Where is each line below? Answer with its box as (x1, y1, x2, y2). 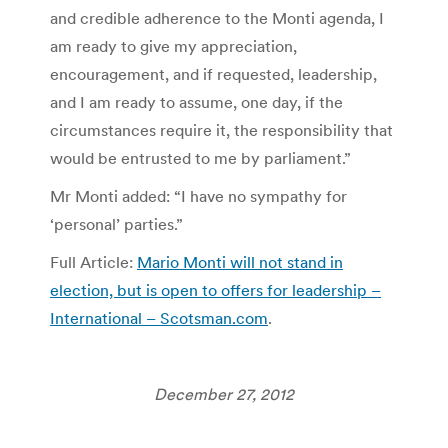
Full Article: (50, 251, 137, 272)
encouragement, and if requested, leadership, (50, 63, 377, 84)
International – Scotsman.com (50, 307, 268, 328)
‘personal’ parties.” (50, 213, 183, 234)
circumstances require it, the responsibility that (50, 119, 393, 140)
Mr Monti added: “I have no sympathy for (50, 185, 347, 206)
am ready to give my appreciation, (50, 35, 297, 56)
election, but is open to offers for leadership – (50, 279, 381, 300)
